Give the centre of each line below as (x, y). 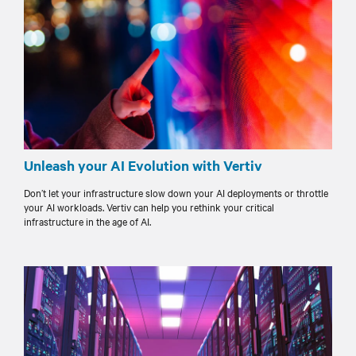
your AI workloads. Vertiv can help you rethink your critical (149, 206)
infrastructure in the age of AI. (87, 221)
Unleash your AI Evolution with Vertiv (143, 165)
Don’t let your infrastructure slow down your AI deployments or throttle (176, 192)
